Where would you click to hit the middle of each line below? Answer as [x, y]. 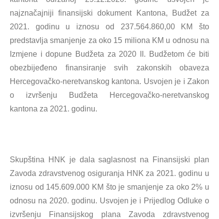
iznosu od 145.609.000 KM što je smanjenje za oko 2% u [109, 187]
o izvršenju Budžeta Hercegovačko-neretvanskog [109, 95]
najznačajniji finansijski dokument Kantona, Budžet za [109, 13]
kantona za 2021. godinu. [54, 109]
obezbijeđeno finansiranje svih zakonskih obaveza [109, 68]
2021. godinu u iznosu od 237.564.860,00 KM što [109, 27]
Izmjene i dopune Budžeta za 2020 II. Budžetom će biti [109, 54]
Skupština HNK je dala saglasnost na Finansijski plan [109, 160]
